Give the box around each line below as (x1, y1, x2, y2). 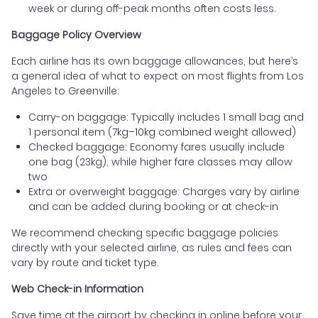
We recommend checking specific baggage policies (11, 225, 278, 240)
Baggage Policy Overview (11, 27, 141, 42)
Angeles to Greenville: (11, 83, 119, 98)
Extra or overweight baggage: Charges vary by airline (28, 184, 300, 199)
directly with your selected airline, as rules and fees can (11, 240, 292, 255)
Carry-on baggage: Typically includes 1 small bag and (28, 109, 304, 124)
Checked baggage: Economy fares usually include (28, 139, 285, 154)
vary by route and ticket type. (11, 255, 159, 270)
